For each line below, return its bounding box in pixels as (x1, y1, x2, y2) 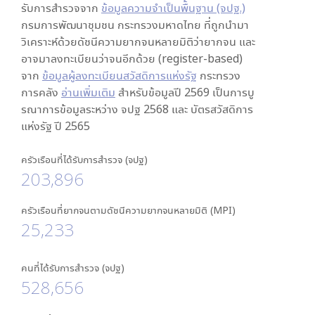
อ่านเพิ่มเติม (60, 84, 115, 100)
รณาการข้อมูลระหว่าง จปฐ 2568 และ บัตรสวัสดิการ (20, 101, 253, 117)
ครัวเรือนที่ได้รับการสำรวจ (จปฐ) (20, 153, 148, 166)
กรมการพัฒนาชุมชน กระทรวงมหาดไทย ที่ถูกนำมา (20, 17, 249, 32)
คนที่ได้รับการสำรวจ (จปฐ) (20, 261, 124, 274)
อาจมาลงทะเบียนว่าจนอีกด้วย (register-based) (20, 51, 243, 66)
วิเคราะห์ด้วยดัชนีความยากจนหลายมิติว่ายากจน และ (20, 34, 255, 49)
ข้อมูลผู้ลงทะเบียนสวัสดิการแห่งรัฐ (41, 67, 197, 83)
